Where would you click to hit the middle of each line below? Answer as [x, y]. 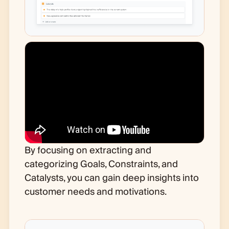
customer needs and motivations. [95, 192]
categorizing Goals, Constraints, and [101, 164]
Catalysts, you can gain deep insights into [111, 178]
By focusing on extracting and [88, 150]
